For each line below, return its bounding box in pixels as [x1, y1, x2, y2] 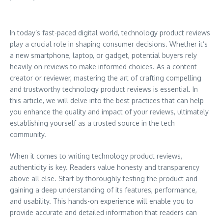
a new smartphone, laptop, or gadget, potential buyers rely [10, 51, 197, 59]
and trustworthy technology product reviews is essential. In [10, 85, 198, 93]
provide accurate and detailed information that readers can [10, 208, 197, 217]
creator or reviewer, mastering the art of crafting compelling [10, 74, 201, 82]
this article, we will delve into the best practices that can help [10, 96, 204, 105]
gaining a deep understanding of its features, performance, [10, 186, 197, 194]
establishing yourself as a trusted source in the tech [10, 119, 175, 127]
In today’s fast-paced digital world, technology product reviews [10, 28, 210, 37]
